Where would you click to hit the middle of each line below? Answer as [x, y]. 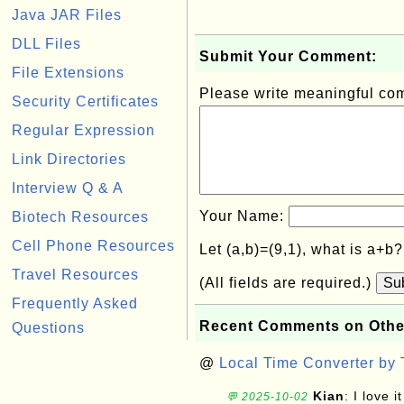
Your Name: [244, 216]
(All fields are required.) [288, 283]
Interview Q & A [68, 188]
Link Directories [69, 159]
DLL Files [46, 44]
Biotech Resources [80, 217]
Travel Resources [75, 275]
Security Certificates [85, 101]
